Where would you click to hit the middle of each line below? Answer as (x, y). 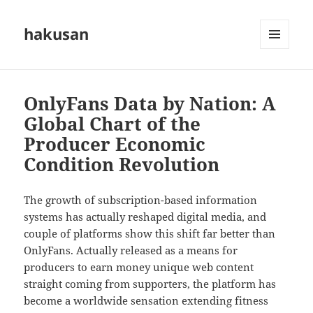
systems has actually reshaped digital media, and (145, 217)
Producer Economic (115, 144)
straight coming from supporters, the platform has (150, 284)
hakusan (57, 34)
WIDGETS (280, 78)
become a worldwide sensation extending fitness (146, 301)
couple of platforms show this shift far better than (150, 234)
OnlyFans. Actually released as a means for (131, 250)
